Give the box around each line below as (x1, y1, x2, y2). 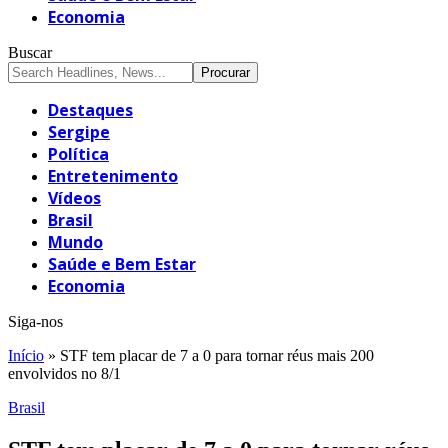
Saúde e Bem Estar (48, 252, 196, 275)
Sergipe (48, 120, 110, 143)
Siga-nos (8, 312, 63, 330)
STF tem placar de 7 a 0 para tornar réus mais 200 (60, 346, 374, 364)
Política (48, 142, 109, 165)
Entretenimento (48, 164, 178, 187)
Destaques (48, 98, 133, 121)
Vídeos (48, 186, 101, 209)
